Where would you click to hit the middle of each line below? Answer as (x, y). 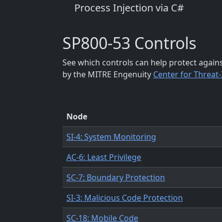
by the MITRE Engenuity (108, 75)
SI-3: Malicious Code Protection (125, 198)
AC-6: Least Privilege (104, 157)
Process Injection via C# (129, 8)
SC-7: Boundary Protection (116, 178)
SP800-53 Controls (129, 43)
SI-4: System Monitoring (111, 137)
